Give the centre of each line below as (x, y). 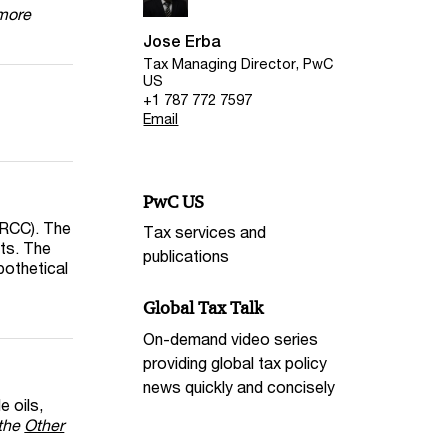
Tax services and (205, 232)
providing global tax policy (235, 363)
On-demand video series (231, 339)
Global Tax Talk (203, 308)
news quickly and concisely (239, 387)
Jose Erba (182, 42)
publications (186, 256)
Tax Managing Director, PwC (238, 63)
